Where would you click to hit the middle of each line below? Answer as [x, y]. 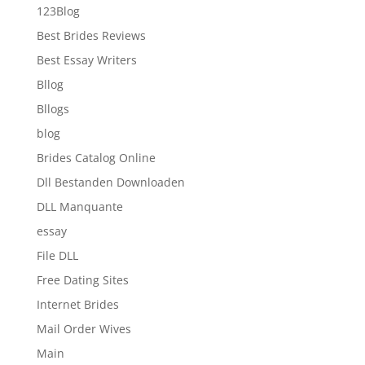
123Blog [58, 11]
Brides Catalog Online [96, 158]
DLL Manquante [79, 207]
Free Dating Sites [82, 280]
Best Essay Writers [86, 60]
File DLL [57, 255]
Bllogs [53, 109]
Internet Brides [77, 304]
